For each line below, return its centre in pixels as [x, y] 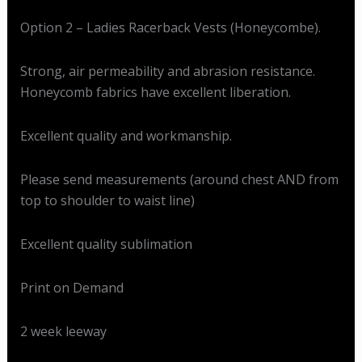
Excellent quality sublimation [106, 244]
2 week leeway [63, 331]
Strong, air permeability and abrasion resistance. [167, 71]
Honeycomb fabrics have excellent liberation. [155, 92]
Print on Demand [72, 287]
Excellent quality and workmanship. [126, 135]
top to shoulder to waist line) [107, 200]
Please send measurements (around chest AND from [179, 179]
